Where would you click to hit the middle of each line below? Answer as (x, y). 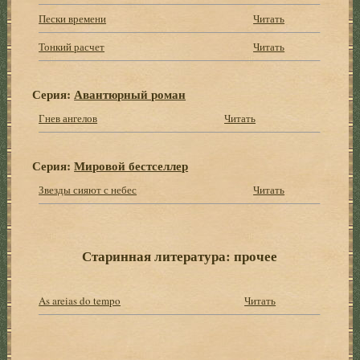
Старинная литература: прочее (180, 256)
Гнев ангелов (68, 118)
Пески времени (73, 18)
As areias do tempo (80, 300)
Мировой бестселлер (131, 165)
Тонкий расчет (72, 46)
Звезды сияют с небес (88, 189)
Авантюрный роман (130, 94)
